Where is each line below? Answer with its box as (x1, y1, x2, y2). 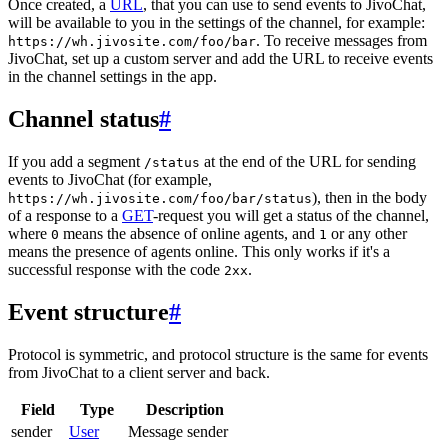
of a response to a (8, 207, 122, 225)
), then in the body (312, 189, 427, 207)
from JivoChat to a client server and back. (8, 364, 270, 382)
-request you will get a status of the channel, (153, 207, 429, 225)
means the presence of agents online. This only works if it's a (8, 243, 390, 261)
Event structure (8, 299, 169, 326)
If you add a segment (8, 153, 144, 171)
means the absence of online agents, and (59, 225, 319, 243)
